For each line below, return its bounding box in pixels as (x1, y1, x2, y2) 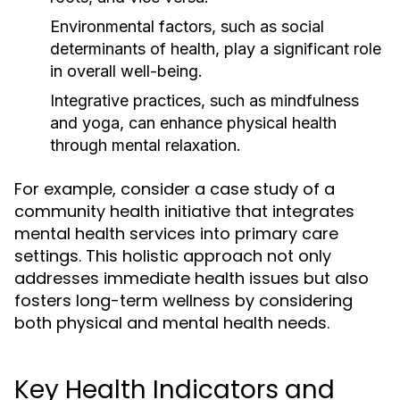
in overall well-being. (50, 62, 203, 80)
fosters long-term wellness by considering (14, 289, 353, 312)
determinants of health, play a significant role (50, 39, 381, 58)
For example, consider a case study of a (14, 178, 335, 200)
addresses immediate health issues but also (14, 267, 369, 289)
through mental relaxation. (50, 136, 241, 154)
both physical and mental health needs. (14, 312, 329, 334)
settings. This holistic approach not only (14, 245, 331, 267)
